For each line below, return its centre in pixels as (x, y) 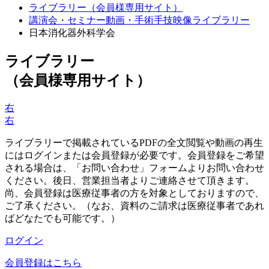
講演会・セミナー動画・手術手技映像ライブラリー (139, 20)
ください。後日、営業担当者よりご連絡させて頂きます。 (130, 180)
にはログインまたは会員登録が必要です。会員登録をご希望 (134, 155)
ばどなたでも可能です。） (62, 218)
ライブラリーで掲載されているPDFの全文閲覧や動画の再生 (134, 142)
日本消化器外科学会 (72, 33)
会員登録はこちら (43, 262)
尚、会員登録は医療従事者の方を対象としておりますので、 (134, 193)
